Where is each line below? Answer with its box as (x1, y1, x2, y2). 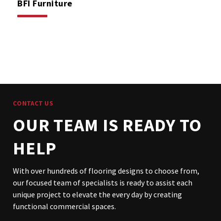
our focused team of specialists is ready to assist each (13, 178, 193, 188)
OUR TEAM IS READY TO (13, 114, 202, 137)
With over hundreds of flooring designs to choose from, (13, 166, 200, 176)
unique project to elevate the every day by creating (13, 189, 183, 200)
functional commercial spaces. (13, 201, 116, 212)
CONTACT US (13, 99, 53, 108)
